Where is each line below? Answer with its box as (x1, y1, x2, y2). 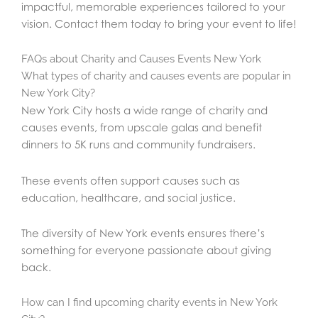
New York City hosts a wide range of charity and (21, 104, 268, 117)
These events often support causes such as (21, 173, 240, 187)
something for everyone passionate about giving (21, 243, 271, 256)
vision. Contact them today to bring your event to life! (21, 17, 296, 31)
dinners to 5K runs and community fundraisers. (21, 138, 256, 151)
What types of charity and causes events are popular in (21, 70, 291, 83)
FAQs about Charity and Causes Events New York (21, 53, 261, 66)
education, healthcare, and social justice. (21, 190, 236, 204)
